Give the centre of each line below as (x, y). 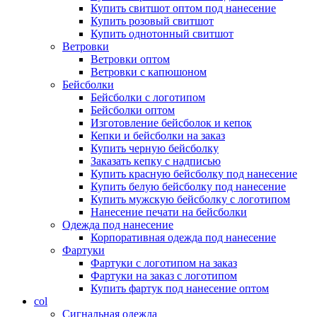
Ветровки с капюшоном (149, 71)
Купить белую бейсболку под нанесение (188, 186)
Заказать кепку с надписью (156, 161)
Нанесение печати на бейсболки (169, 212)
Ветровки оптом (130, 59)
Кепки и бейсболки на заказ (158, 135)
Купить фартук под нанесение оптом (180, 288)
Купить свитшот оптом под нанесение (183, 8)
